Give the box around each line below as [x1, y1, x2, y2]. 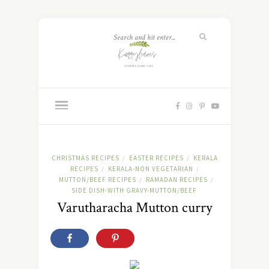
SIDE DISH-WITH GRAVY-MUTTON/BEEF [71, 186, 197, 195]
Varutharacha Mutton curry [56, 198, 213, 217]
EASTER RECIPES [128, 154, 184, 163]
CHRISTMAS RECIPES [51, 154, 119, 163]
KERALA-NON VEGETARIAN [108, 165, 193, 174]
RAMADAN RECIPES [145, 175, 208, 184]
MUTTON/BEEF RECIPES [58, 175, 136, 184]
